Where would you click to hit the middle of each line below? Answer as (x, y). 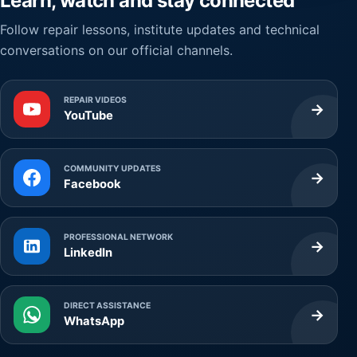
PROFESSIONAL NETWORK (118, 237)
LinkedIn (88, 253)
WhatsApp (94, 322)
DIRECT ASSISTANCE (107, 306)
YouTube (88, 116)
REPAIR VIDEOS (95, 100)
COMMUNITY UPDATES (112, 169)
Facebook (92, 184)
